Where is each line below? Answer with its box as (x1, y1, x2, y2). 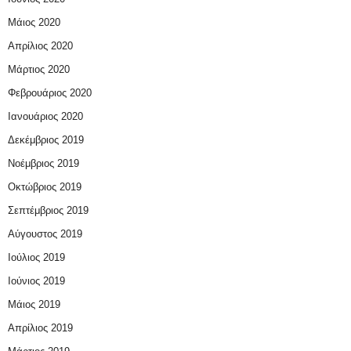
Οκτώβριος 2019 (8, 180, 81, 193)
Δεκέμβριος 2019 (8, 133, 84, 146)
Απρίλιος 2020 (8, 39, 73, 52)
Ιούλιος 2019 (8, 251, 65, 263)
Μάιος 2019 (8, 298, 60, 310)
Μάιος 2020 (8, 16, 60, 28)
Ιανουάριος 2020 (8, 110, 83, 122)
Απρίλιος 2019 (8, 321, 73, 334)
